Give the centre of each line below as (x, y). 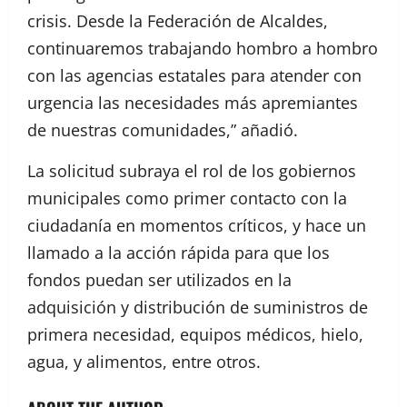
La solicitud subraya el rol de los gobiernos (192, 170)
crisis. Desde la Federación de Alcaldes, (178, 20)
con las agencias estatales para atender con (194, 75)
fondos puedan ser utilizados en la (159, 279)
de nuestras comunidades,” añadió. (163, 129)
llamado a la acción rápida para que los (179, 252)
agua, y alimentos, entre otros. (144, 361)
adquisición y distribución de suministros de (198, 307)
